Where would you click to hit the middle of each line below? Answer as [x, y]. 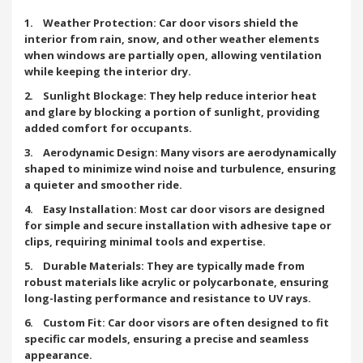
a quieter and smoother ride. [103, 184]
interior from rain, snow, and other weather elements [172, 38]
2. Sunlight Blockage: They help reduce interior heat [171, 95]
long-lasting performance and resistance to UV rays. [168, 298]
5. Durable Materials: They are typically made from [164, 265]
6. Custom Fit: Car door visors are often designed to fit [177, 322]
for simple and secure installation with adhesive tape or [178, 225]
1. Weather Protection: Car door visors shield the [161, 22]
